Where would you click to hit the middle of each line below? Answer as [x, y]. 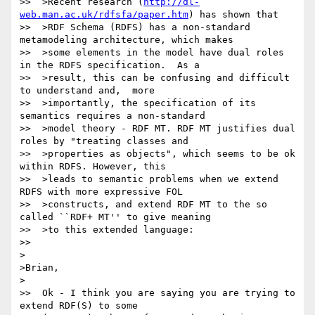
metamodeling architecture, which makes [127, 40]
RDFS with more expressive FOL [101, 192]
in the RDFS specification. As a [110, 65]
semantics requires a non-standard [112, 116]
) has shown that [233, 15]
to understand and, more [87, 91]
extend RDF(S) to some [79, 306]
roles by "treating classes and [104, 141]
